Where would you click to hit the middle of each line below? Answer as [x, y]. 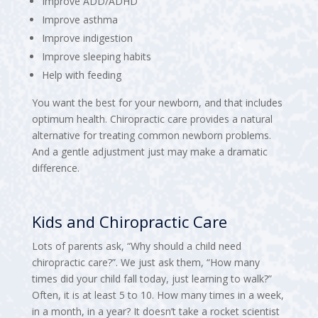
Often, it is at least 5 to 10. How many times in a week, [158, 295]
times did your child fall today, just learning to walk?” [152, 278]
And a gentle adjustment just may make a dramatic [149, 151]
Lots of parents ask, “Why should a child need [136, 246]
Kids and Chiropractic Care [129, 221]
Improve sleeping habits [96, 56]
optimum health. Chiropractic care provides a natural [152, 119]
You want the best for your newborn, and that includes [157, 102]
